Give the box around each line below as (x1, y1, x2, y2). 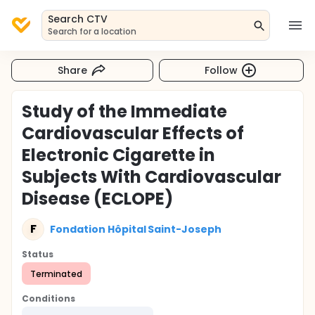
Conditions (22, 292, 75, 304)
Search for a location (48, 25, 137, 37)
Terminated (30, 267, 82, 280)
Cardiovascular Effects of (22, 122, 245, 145)
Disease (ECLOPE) (22, 187, 173, 210)
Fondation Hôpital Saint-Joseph (50, 221, 222, 236)
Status (22, 248, 53, 260)
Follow (205, 63, 238, 77)
